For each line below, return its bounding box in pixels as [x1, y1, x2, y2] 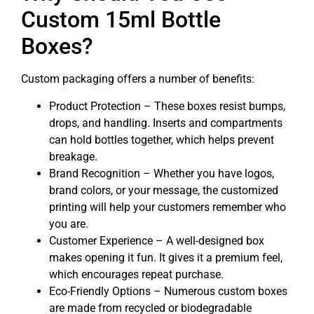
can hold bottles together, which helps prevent [49, 132, 274, 146]
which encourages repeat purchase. [49, 267, 224, 281]
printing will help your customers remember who [49, 200, 286, 214]
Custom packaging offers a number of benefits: [21, 72, 254, 86]
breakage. [49, 149, 97, 163]
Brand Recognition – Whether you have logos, [49, 166, 274, 180]
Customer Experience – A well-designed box [49, 233, 264, 247]
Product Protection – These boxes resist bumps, [49, 99, 285, 113]
